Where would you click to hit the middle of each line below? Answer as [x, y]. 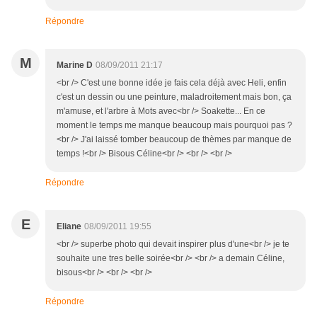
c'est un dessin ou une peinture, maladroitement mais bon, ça [174, 97]
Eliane [69, 227]
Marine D [75, 65]
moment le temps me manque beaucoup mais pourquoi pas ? [174, 126]
